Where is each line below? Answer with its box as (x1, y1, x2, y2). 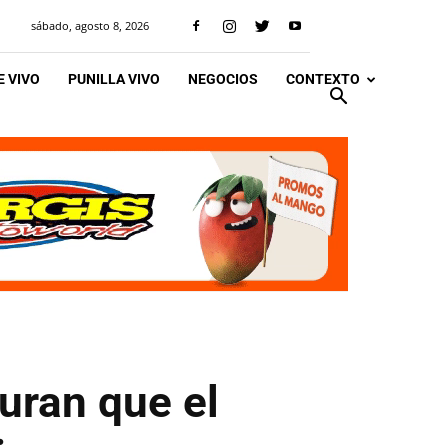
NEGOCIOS (188, 71, 258, 87)
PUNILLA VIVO (68, 71, 160, 87)
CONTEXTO (286, 71, 360, 87)
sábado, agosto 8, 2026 (31, 18, 149, 33)
